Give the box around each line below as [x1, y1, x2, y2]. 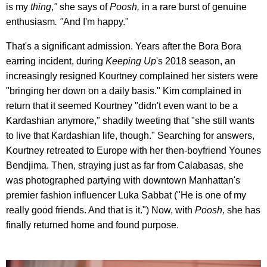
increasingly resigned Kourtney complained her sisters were [6, 70, 258, 81]
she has [227, 204, 260, 215]
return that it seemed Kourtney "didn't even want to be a [6, 100, 238, 111]
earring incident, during [6, 55, 105, 66]
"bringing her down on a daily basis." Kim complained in [6, 85, 241, 96]
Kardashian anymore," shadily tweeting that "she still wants [6, 115, 254, 126]
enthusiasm [6, 16, 55, 27]
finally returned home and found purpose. [6, 219, 179, 230]
